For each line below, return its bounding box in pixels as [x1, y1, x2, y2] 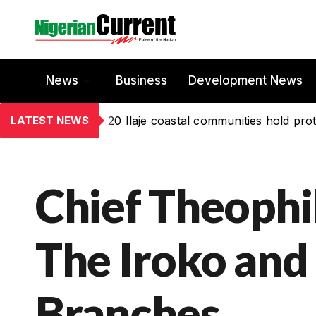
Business [116, 73, 167, 88]
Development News [188, 73, 303, 88]
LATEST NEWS [11, 113, 89, 127]
